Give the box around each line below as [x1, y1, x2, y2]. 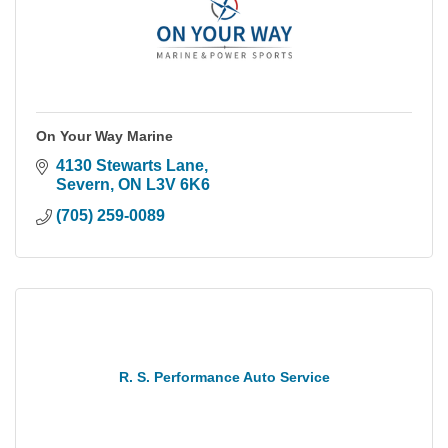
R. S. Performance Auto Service [118, 368, 330, 385]
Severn [56, 175, 110, 193]
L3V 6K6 [146, 175, 210, 193]
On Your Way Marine [36, 127, 173, 144]
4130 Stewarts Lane [56, 156, 204, 174]
